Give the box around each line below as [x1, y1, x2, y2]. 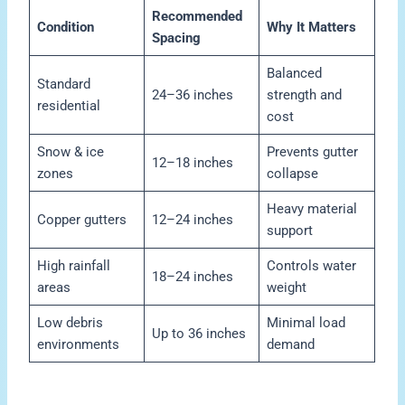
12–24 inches [151, 212, 233, 229]
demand [266, 336, 315, 353]
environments [36, 336, 119, 353]
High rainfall [36, 258, 110, 275]
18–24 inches [151, 268, 233, 286]
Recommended [151, 8, 242, 25]
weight [266, 279, 306, 297]
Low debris [36, 315, 103, 332]
